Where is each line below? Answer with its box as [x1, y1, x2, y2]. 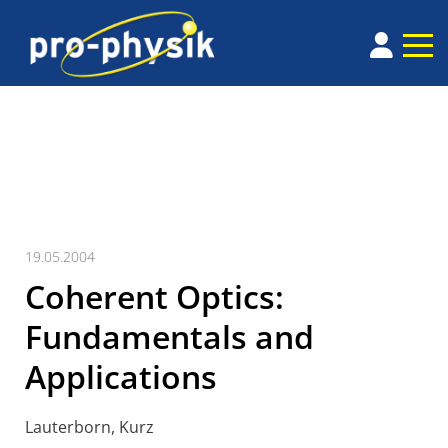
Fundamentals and [25, 315, 314, 359]
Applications [25, 355, 217, 399]
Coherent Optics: [25, 275, 284, 319]
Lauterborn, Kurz [25, 416, 154, 439]
